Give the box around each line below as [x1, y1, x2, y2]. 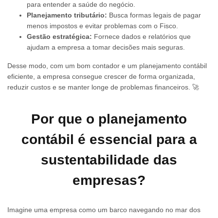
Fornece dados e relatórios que [92, 33, 191, 41]
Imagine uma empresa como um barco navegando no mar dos [7, 205, 200, 214]
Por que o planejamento [31, 111, 187, 127]
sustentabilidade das [41, 152, 177, 167]
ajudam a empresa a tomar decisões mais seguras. [27, 43, 185, 52]
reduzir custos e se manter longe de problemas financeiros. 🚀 [7, 83, 199, 91]
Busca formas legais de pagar [107, 11, 201, 19]
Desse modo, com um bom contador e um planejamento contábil [7, 62, 207, 70]
